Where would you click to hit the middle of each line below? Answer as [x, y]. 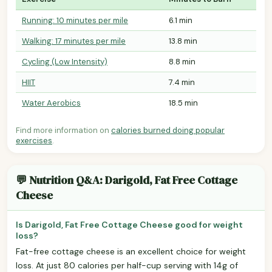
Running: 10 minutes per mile [75, 20]
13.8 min [183, 41]
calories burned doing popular [168, 130]
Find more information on [63, 130]
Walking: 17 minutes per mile [74, 41]
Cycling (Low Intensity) [65, 61]
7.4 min [182, 82]
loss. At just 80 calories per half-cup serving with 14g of [127, 265]
